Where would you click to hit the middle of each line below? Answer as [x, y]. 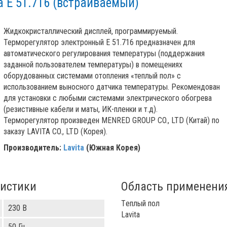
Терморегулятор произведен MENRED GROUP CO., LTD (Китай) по [111, 120]
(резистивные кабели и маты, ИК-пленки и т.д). [80, 109]
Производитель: [33, 148]
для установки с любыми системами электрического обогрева [107, 98]
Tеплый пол [140, 203]
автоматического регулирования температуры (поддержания [104, 53]
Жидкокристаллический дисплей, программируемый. [90, 31]
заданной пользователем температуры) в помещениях [93, 65]
